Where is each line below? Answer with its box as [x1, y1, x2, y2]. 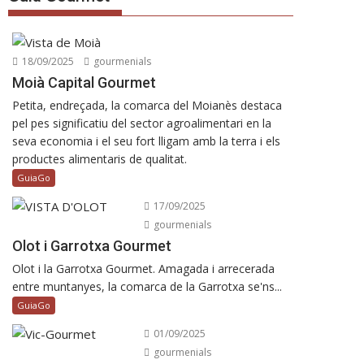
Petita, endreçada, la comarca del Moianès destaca [12, 97, 282, 113]
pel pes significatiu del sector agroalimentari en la [12, 115, 271, 131]
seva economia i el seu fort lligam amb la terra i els [12, 132, 280, 149]
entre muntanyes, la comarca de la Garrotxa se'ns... [12, 278, 282, 294]
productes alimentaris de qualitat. [12, 150, 187, 167]
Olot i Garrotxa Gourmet [12, 236, 171, 254]
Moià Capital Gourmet [12, 73, 156, 91]
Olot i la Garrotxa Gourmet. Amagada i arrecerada [12, 260, 275, 276]
